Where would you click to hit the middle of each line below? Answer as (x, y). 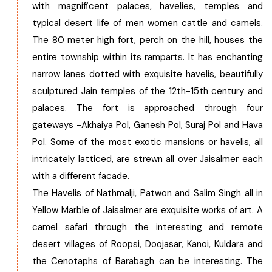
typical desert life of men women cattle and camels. (148, 23)
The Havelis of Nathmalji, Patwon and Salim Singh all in (148, 193)
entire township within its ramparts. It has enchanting (148, 57)
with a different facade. (82, 176)
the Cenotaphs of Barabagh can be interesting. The (148, 261)
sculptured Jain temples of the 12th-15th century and (148, 91)
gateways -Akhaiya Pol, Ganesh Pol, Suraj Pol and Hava (148, 125)
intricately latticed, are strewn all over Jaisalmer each (148, 159)
